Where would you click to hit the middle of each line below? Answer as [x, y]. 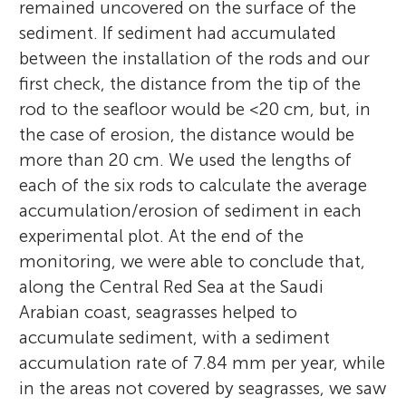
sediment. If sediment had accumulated [178, 34]
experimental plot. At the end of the [162, 237]
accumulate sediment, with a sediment [175, 338]
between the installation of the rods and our [195, 59]
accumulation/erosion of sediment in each [191, 211]
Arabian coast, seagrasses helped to [159, 313]
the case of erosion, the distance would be [187, 135]
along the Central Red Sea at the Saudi [172, 287]
